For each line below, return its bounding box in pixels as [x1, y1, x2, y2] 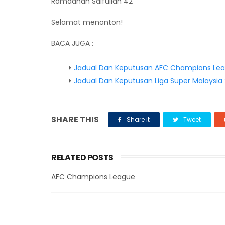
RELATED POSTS [51, 152, 114, 163]
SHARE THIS [51, 114, 99, 125]
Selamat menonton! [51, 17, 123, 27]
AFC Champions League [51, 172, 135, 182]
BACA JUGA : [51, 38, 95, 48]
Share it [125, 115, 150, 124]
